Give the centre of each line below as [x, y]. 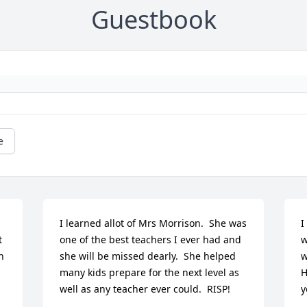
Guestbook [153, 20]
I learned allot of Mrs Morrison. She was [153, 223]
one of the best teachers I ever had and [151, 240]
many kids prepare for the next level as [150, 273]
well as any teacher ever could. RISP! [145, 289]
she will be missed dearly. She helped [148, 256]
